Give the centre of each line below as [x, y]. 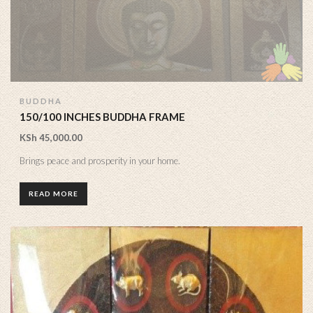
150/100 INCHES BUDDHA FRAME [102, 116]
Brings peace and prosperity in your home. [100, 161]
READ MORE [53, 194]
